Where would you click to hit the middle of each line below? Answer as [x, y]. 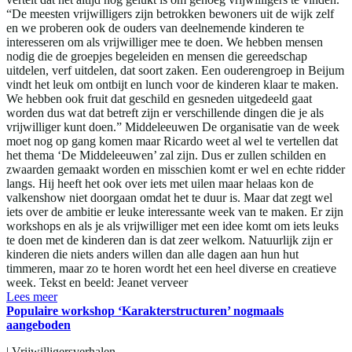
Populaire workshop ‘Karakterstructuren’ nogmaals [145, 311]
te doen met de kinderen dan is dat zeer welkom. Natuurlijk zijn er [169, 240]
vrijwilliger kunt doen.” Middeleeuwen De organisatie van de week [173, 127]
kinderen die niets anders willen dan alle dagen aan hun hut [152, 255]
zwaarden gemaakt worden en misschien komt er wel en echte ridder [176, 170]
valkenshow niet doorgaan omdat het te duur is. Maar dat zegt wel [169, 198]
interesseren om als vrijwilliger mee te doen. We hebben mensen [165, 42]
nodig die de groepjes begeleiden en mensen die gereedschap [157, 57]
